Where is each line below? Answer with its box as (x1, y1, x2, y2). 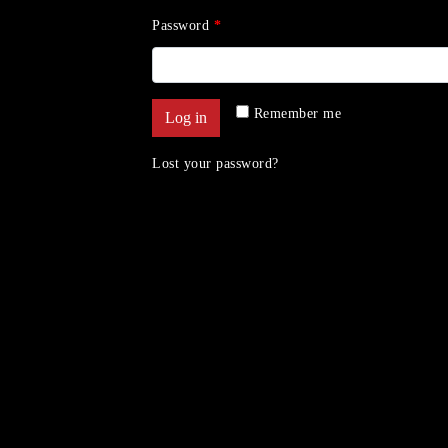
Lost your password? (152, 155, 279, 172)
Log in (165, 109, 207, 127)
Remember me (253, 105, 341, 122)
